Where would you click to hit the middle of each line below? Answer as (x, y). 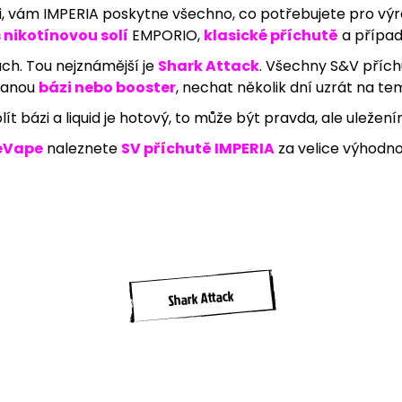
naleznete (82, 148)
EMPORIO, (166, 35)
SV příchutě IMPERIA (197, 148)
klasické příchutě (271, 35)
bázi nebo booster (107, 87)
